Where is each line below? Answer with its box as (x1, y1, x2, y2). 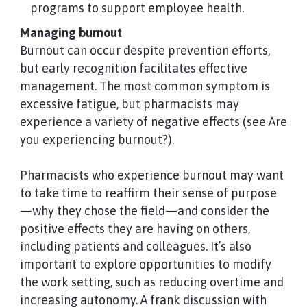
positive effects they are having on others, (19, 221, 250, 236)
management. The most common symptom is (19, 79, 270, 93)
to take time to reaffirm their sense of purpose (19, 186, 277, 200)
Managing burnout (19, 25, 122, 40)
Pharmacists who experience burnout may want (19, 168, 284, 182)
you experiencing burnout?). (19, 132, 174, 147)
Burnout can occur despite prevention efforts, (19, 43, 270, 58)
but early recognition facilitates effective (19, 61, 247, 75)
